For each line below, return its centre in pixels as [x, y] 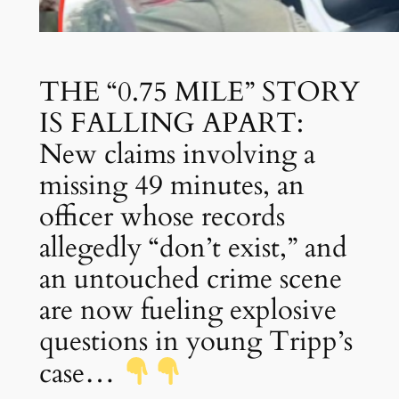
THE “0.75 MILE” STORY [199, 91]
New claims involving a [177, 154]
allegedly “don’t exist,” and [193, 247]
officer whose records [162, 216]
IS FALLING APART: [171, 122]
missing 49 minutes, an [171, 185]
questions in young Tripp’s [195, 341]
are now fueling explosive [187, 309]
